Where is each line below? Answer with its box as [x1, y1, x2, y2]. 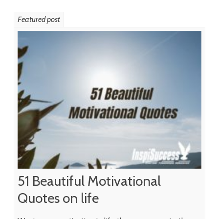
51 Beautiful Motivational [18, 172, 161, 189]
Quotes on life [18, 189, 99, 206]
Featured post [18, 14, 60, 24]
